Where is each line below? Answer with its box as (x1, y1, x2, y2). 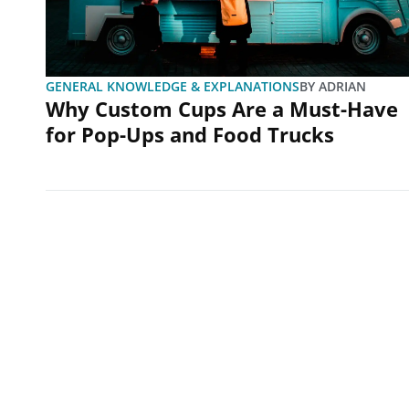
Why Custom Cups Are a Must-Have (46, 94, 398, 122)
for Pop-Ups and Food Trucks (46, 120, 334, 148)
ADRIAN (315, 77, 366, 95)
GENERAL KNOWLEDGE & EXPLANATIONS (46, 77, 299, 95)
